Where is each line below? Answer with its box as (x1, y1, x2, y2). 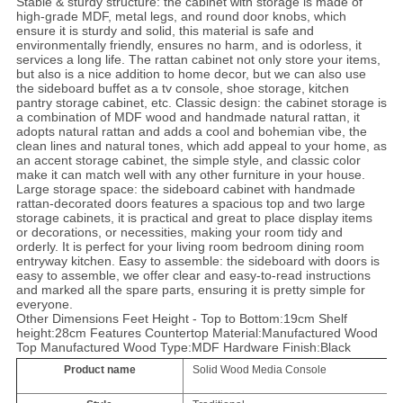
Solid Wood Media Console (192, 363, 327, 377)
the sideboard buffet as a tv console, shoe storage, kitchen (15, 81, 349, 96)
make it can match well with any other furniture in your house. (15, 167, 365, 183)
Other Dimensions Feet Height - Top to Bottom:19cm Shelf (15, 311, 347, 327)
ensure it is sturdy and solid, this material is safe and (15, 23, 314, 39)
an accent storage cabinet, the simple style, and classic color (15, 153, 361, 168)
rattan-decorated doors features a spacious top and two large (15, 196, 365, 211)
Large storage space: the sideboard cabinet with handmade (15, 182, 355, 197)
